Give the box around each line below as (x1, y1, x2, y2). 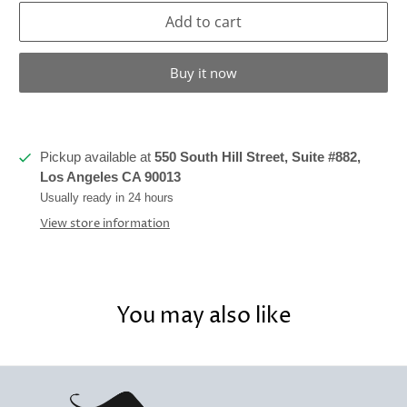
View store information (39, 216, 170, 233)
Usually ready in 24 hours (39, 191, 174, 205)
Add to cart (165, 11, 242, 32)
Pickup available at (39, 149, 154, 165)
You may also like (115, 302, 292, 332)
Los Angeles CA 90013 (39, 169, 181, 185)
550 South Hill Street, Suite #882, (154, 149, 361, 165)
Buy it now (170, 64, 237, 83)
